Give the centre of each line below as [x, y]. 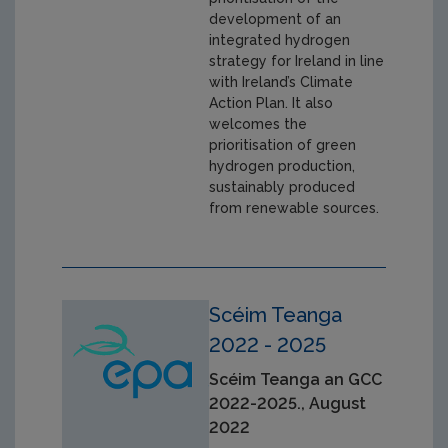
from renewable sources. [294, 207]
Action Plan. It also [271, 102]
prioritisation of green [283, 144]
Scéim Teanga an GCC [296, 379]
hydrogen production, [282, 165]
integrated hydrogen [280, 39]
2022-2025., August [288, 403]
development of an [275, 18]
